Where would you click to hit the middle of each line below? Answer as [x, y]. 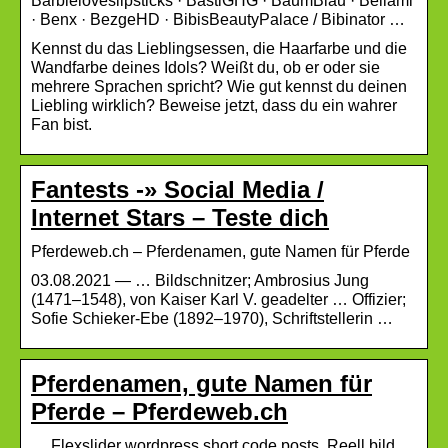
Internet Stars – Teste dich [180, 217]
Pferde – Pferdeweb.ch [159, 411]
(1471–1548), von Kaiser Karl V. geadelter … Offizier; [218, 299]
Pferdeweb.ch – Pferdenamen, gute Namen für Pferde [220, 251]
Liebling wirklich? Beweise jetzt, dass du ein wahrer [214, 105]
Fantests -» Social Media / [177, 189]
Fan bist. [61, 124]
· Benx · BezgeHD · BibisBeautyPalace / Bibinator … [218, 19]
